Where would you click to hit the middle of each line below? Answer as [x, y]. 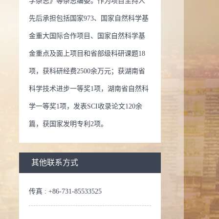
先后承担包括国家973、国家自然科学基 [89, 18]
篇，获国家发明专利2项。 [68, 124]
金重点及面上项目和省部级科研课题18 [87, 54]
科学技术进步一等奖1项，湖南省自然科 [89, 89]
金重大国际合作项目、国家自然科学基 [87, 36]
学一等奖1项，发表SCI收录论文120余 [86, 106]
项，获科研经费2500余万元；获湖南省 [87, 71]
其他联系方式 [55, 163]
